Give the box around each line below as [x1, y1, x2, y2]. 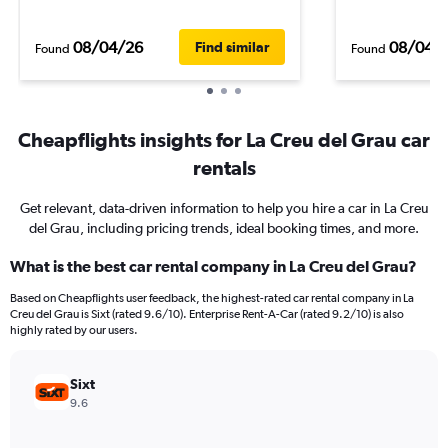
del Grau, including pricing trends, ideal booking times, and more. [29, 220, 419, 236]
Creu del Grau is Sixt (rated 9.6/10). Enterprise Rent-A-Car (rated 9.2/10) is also [10, 307, 404, 321]
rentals [192, 156, 256, 179]
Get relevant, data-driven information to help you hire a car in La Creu [19, 200, 429, 216]
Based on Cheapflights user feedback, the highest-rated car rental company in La [10, 291, 414, 305]
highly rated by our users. [10, 323, 138, 337]
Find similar [195, 39, 269, 55]
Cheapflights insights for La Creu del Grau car [18, 128, 430, 151]
